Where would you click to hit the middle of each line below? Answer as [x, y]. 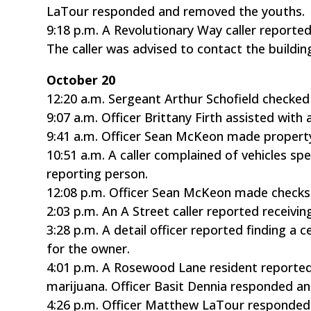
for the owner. [89, 248]
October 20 [81, 79]
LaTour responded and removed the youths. [176, 11]
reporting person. [98, 173]
